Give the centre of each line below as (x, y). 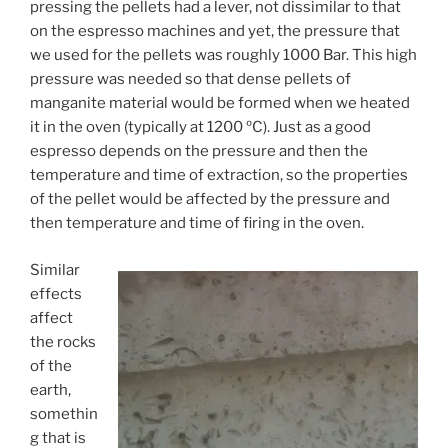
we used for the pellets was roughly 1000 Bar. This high (223, 55)
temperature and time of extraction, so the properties (219, 175)
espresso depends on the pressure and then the (199, 151)
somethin (64, 413)
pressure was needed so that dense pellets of (190, 79)
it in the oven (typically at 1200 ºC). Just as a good (200, 127)
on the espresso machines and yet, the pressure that (215, 31)
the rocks (63, 341)
